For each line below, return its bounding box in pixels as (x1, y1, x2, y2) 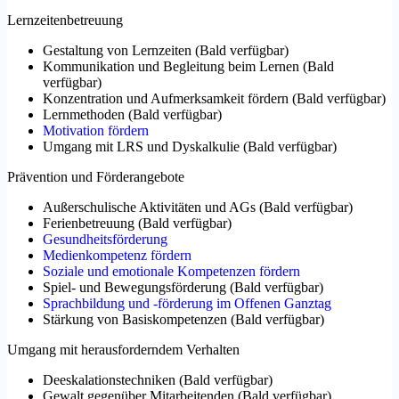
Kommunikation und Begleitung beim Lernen (43, 59, 299, 75)
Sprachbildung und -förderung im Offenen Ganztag (43, 296, 331, 312)
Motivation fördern (43, 123, 149, 139)
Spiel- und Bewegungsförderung (43, 280, 226, 296)
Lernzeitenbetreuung (7, 12, 123, 28)
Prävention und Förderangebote (7, 169, 184, 185)
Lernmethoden (43, 107, 125, 123)
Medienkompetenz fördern (43, 248, 191, 264)
